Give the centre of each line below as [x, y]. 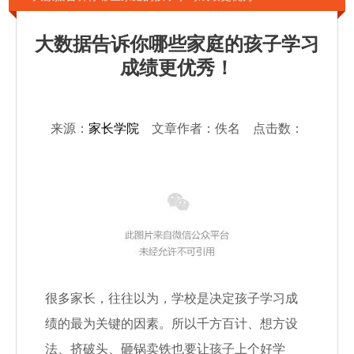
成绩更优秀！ [177, 68]
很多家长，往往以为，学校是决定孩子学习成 [171, 298]
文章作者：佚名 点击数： [221, 128]
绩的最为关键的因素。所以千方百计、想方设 [171, 324]
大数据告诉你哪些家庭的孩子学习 [177, 44]
